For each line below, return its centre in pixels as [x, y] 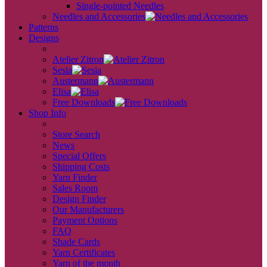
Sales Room [75, 188]
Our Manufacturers [88, 209]
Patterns [44, 27]
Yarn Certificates [84, 252]
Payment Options [85, 220]
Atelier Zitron [78, 59]
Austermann [75, 81]
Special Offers [79, 156]
